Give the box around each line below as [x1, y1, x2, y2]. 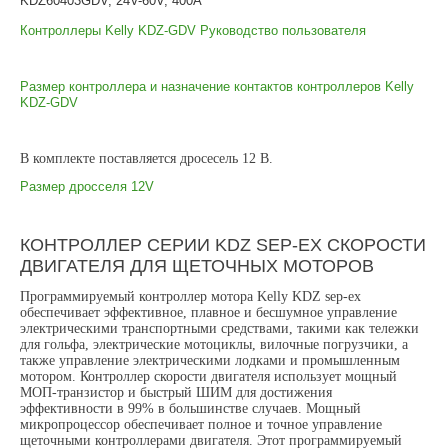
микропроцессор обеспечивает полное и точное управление [20, 417, 383, 433]
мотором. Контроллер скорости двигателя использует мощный [20, 369, 398, 385]
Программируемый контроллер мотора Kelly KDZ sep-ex [20, 289, 362, 305]
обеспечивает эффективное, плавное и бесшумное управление [20, 305, 398, 321]
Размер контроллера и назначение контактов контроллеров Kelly [20, 79, 415, 95]
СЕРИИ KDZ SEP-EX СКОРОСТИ [147, 235, 427, 256]
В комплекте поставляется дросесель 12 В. [20, 151, 274, 167]
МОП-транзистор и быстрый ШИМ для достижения [20, 385, 333, 401]
